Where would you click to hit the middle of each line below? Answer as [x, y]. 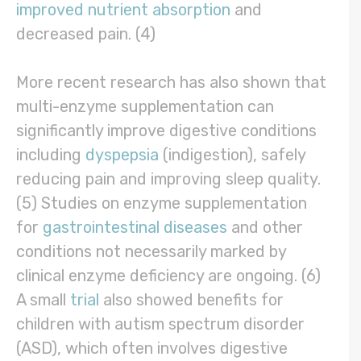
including [51, 155]
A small [43, 300]
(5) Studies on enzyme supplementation [162, 203]
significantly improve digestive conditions [166, 131]
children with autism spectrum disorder [160, 324]
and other [265, 228]
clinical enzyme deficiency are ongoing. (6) [168, 276]
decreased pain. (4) [88, 34]
